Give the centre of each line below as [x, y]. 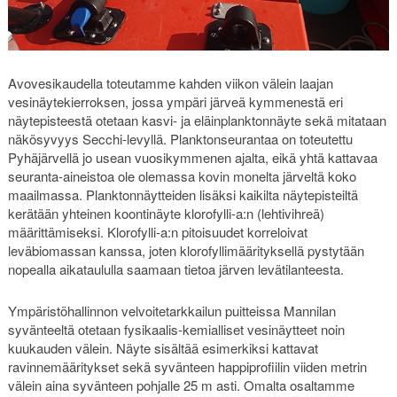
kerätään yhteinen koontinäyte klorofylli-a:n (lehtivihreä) [166, 214]
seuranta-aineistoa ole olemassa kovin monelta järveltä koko [182, 176]
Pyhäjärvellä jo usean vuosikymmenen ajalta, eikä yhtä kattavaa [192, 158]
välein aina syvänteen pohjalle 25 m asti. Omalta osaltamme [181, 385]
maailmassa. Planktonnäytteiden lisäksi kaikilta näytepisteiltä [183, 195]
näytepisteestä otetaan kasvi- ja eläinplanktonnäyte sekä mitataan [197, 121]
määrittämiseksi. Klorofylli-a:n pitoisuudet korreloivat [157, 232]
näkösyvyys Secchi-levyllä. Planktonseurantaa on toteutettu [180, 139]
